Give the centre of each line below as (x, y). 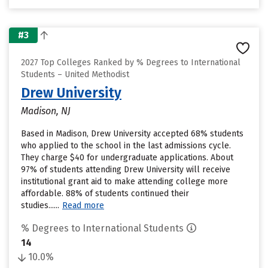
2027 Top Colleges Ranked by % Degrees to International (131, 63)
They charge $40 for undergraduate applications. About (127, 158)
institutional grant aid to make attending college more (124, 182)
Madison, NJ (46, 111)
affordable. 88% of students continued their (105, 194)
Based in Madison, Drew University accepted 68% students (132, 134)
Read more (83, 205)
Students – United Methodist (75, 74)
